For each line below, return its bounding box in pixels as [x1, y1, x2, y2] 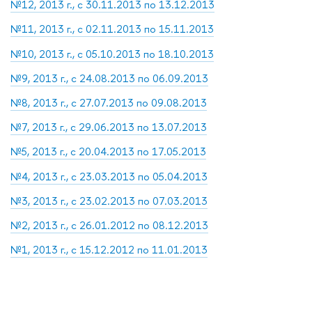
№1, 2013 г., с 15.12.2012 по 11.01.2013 [10, 242, 208, 258]
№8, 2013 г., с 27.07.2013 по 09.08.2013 [10, 95, 207, 110]
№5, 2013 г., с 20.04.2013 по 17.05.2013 [10, 144, 206, 159]
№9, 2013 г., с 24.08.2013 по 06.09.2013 [10, 70, 208, 86]
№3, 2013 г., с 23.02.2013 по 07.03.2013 [10, 193, 208, 208]
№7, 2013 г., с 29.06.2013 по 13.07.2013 [10, 120, 207, 135]
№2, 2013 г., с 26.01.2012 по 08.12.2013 [10, 218, 208, 233]
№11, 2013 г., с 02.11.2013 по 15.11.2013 [10, 22, 214, 37]
